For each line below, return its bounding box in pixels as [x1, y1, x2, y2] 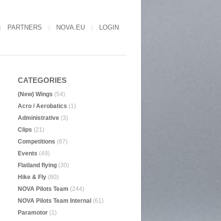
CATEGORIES [18, 76, 67, 84]
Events [18, 150, 37, 157]
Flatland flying [18, 162, 57, 169]
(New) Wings [18, 91, 53, 98]
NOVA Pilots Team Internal [18, 197, 91, 204]
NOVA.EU [56, 24, 85, 31]
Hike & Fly [18, 174, 46, 181]
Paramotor [18, 209, 48, 216]
